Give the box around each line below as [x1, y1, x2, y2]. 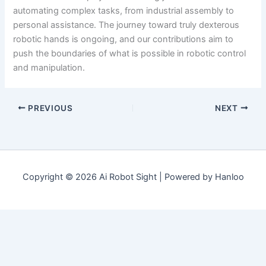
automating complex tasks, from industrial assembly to [13, 5, 235, 16]
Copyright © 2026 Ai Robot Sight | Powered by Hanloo [22, 172, 244, 183]
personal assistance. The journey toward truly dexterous [13, 19, 240, 30]
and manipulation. [13, 62, 85, 73]
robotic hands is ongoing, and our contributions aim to [13, 33, 234, 45]
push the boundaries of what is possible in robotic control [13, 47, 246, 59]
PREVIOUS [26, 103, 73, 113]
